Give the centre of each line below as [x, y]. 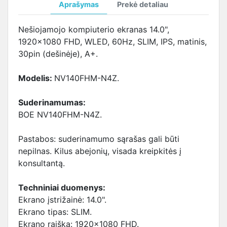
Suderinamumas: [52, 102]
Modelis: [36, 78]
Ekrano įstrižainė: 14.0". [62, 200]
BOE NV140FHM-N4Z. [60, 115]
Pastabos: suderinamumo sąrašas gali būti [99, 139]
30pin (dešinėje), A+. [58, 54]
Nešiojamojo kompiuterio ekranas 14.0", [94, 29]
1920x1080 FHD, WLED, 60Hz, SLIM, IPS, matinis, [112, 42]
